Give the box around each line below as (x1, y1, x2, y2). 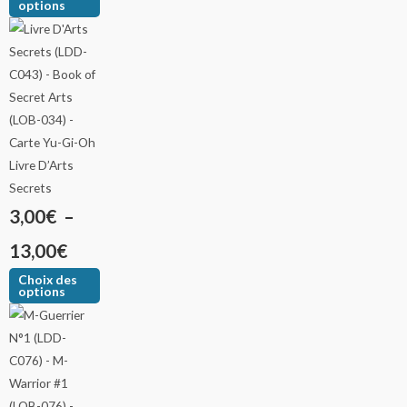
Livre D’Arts (9, 156, 74, 173)
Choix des (18, 272, 78, 288)
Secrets (9, 179, 52, 195)
